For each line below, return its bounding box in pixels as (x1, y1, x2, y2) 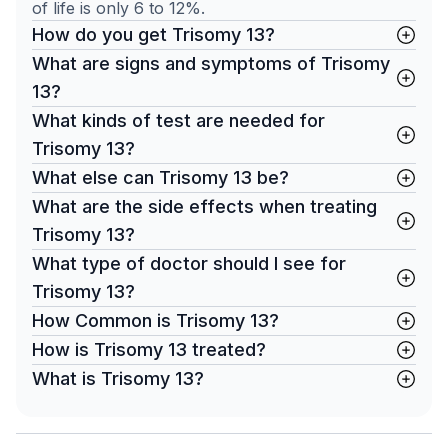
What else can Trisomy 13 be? (32, 167, 289, 188)
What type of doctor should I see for (32, 253, 346, 274)
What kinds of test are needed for (32, 110, 325, 131)
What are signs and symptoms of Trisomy (32, 53, 390, 74)
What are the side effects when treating (32, 196, 377, 217)
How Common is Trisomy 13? (32, 310, 279, 331)
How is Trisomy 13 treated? (32, 339, 266, 360)
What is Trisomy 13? (32, 368, 204, 389)
